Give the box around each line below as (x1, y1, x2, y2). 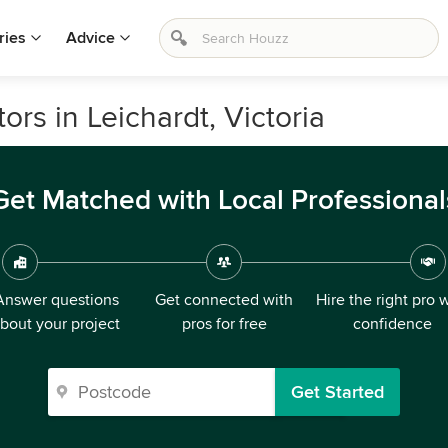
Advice (66, 28, 115, 48)
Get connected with (155, 290, 293, 310)
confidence (352, 314, 432, 334)
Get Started (291, 381, 384, 403)
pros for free (181, 314, 267, 334)
